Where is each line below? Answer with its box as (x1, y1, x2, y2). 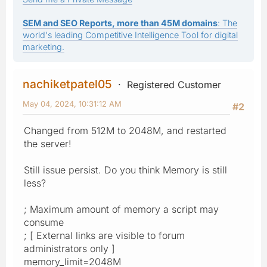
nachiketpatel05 (23, 76, 112, 91)
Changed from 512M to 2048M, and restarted (24, 124, 226, 136)
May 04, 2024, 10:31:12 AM (23, 98, 122, 108)
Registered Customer (127, 78, 221, 91)
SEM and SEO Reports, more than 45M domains (23, 17, 218, 28)
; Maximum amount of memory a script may (24, 203, 219, 215)
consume (24, 216, 64, 228)
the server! (24, 137, 72, 150)
